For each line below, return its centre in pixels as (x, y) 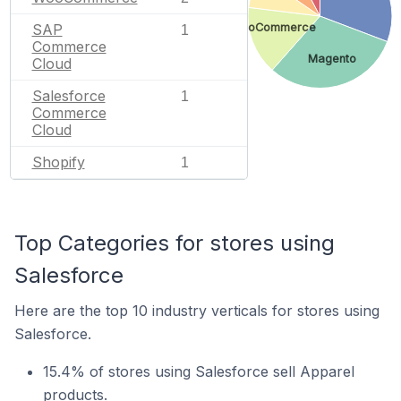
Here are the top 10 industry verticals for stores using (197, 311)
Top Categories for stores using (175, 243)
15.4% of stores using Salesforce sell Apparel (199, 371)
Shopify (58, 162)
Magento (332, 58)
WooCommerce (273, 27)
